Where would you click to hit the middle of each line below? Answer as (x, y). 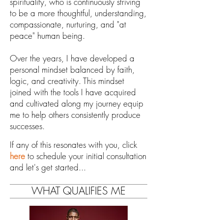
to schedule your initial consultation (86, 156)
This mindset (104, 81)
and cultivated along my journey (67, 104)
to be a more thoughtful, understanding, (78, 13)
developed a (112, 58)
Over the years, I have (49, 58)
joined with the (37, 92)
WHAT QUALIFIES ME (79, 191)
